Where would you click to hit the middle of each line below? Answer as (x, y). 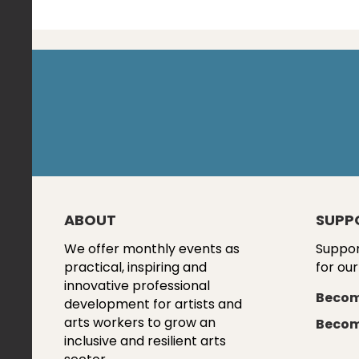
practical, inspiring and (135, 267)
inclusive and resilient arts (145, 341)
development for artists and (153, 304)
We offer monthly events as (152, 249)
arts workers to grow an (140, 323)
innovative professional (137, 286)
